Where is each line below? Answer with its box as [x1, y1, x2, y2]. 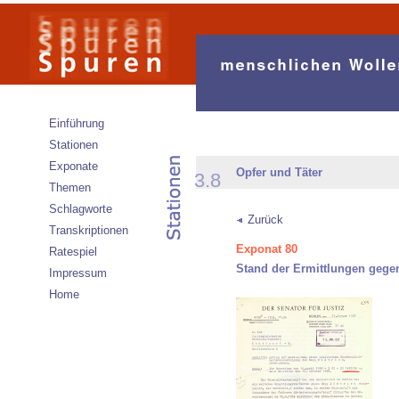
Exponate [49, 159, 98, 173]
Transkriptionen [49, 224, 128, 237]
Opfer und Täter [236, 166, 322, 179]
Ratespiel [49, 245, 97, 258]
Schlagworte [49, 202, 112, 216]
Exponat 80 [236, 242, 297, 256]
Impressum [49, 266, 107, 280]
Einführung [49, 117, 104, 130]
